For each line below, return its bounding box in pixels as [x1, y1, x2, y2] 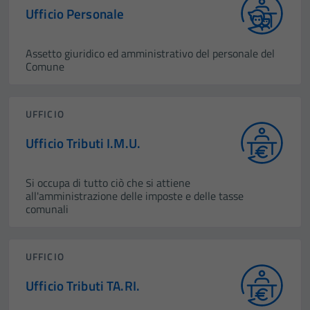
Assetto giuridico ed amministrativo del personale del [26, 45, 275, 62]
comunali [26, 201, 69, 217]
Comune [26, 58, 64, 75]
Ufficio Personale [26, 3, 125, 24]
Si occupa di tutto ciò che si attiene [26, 174, 190, 191]
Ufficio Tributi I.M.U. [26, 132, 140, 153]
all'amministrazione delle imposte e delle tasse [26, 188, 244, 204]
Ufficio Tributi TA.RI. [26, 275, 140, 295]
